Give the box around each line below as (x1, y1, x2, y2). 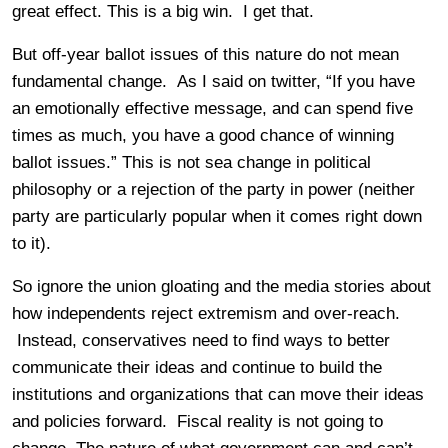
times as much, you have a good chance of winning (12, 125, 394, 145)
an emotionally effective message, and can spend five (12, 98, 413, 118)
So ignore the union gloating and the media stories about (12, 276, 431, 296)
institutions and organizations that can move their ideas (12, 384, 424, 404)
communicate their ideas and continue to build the (12, 357, 382, 377)
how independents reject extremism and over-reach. (12, 303, 400, 323)
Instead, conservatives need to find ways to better (12, 330, 390, 350)
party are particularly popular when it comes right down (12, 206, 422, 226)
